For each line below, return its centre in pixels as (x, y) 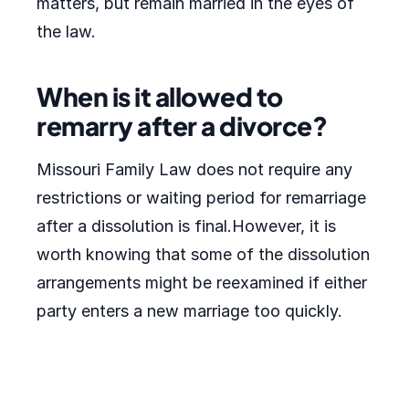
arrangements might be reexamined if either (202, 283)
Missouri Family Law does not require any (194, 169)
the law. (66, 31)
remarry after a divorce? (182, 126)
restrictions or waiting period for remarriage (201, 198)
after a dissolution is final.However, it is (186, 226)
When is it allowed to (160, 96)
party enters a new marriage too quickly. (189, 311)
